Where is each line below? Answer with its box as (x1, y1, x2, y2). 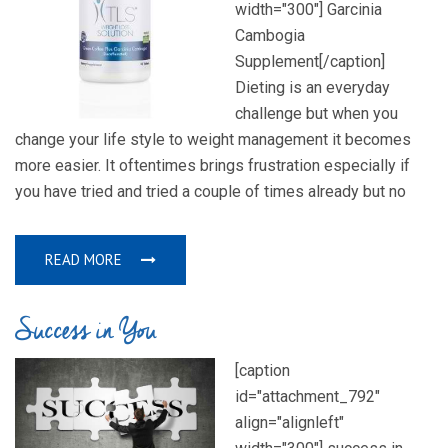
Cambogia (235, 26, 305, 46)
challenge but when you (235, 104, 398, 124)
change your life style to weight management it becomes (15, 130, 411, 150)
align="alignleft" (235, 413, 344, 433)
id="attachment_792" (235, 387, 380, 407)
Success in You (15, 310, 157, 353)
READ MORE (45, 250, 126, 270)
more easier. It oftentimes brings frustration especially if (15, 156, 410, 176)
